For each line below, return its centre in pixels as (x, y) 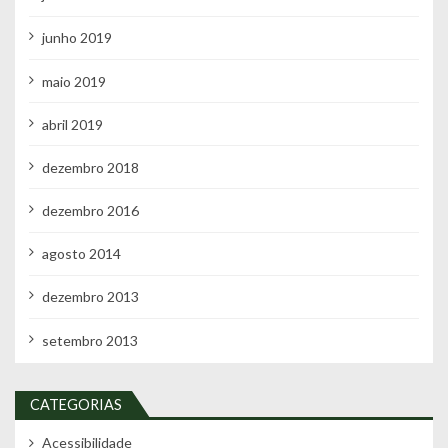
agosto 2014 (81, 254)
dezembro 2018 (90, 167)
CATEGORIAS (76, 404)
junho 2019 (76, 38)
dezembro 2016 (90, 211)
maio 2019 (73, 81)
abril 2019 (72, 124)
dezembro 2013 (90, 297)
